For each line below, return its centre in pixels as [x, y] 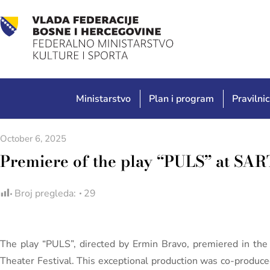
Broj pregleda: [45, 193]
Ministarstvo [104, 99]
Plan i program [182, 99]
